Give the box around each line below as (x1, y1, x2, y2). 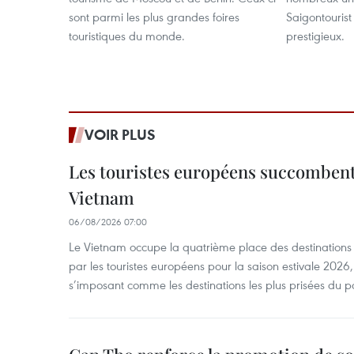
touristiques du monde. (69, 28, 185, 43)
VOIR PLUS (85, 125, 156, 144)
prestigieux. (286, 28, 345, 43)
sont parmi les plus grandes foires (69, 9, 239, 24)
